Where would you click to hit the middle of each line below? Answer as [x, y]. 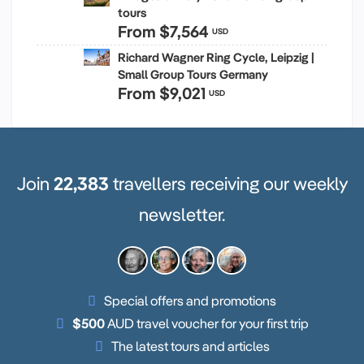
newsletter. [182, 214]
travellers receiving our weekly [228, 183]
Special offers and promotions [190, 300]
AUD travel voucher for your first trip [206, 323]
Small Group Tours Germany [193, 74]
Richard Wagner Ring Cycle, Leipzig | [216, 57]
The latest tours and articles [190, 345]
